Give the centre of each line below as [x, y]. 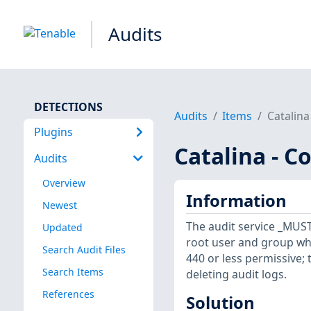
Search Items [73, 271]
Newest [59, 205]
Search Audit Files [84, 249]
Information [236, 200]
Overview [64, 183]
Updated [62, 227]
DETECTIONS [68, 107]
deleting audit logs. [236, 275]
